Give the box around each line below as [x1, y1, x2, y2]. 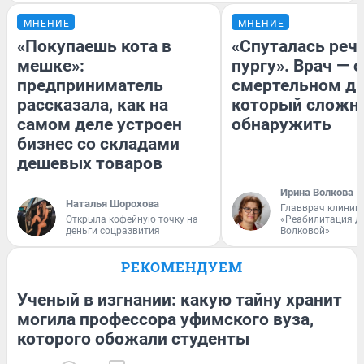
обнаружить [232, 114, 331, 134]
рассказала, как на [17, 94, 168, 115]
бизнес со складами [17, 133, 180, 154]
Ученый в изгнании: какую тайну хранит [17, 289, 342, 310]
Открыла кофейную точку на [66, 213, 198, 225]
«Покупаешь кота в [17, 36, 171, 56]
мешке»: [17, 55, 84, 76]
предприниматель [17, 75, 163, 95]
